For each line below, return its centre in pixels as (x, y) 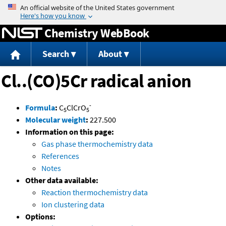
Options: (40, 217)
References (60, 156)
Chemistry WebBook (97, 33)
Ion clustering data (73, 205)
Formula (40, 108)
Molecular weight (55, 120)
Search (55, 54)
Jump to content (113, 7)
